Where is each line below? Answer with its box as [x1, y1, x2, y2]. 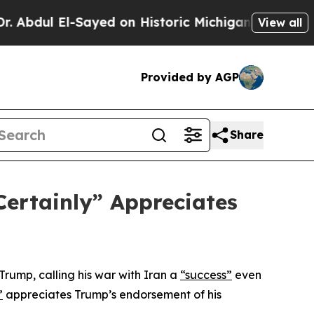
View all [258, 15, 302, 29]
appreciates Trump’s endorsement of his [3, 287, 221, 301]
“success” [180, 267, 232, 282]
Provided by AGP [141, 69, 239, 84]
